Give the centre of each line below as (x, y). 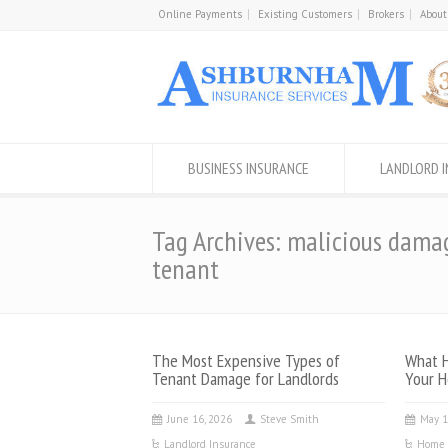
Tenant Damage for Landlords (245, 378)
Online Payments (200, 14)
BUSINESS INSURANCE (248, 168)
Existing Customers (305, 14)
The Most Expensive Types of (246, 360)
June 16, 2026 (199, 419)
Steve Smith (289, 419)
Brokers (386, 14)
